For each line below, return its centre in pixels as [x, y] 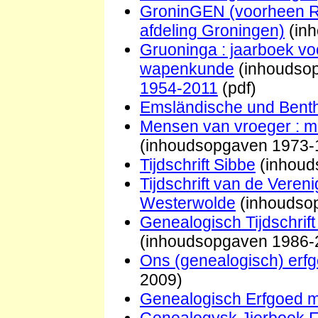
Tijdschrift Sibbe [198, 164]
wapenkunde [187, 68]
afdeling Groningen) [212, 30]
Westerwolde [188, 203]
